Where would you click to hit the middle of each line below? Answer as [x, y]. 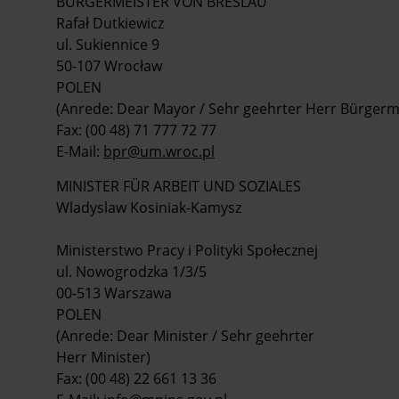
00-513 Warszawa [114, 293]
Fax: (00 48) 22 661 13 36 [136, 378]
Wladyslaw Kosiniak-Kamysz [149, 207]
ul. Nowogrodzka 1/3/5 [131, 271]
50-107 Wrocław [109, 65]
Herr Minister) [103, 357]
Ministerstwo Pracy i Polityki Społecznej [187, 250]
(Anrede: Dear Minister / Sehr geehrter [185, 335]
